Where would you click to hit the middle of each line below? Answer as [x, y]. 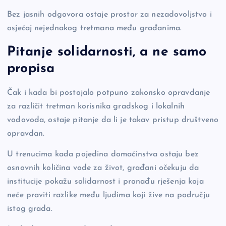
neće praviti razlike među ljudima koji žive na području [108, 195]
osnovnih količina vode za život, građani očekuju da [103, 168]
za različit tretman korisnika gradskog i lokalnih [96, 107]
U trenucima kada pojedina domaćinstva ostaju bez [103, 155]
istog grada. [30, 209]
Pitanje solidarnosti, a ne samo [107, 52]
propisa [31, 69]
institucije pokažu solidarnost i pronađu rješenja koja [105, 182]
